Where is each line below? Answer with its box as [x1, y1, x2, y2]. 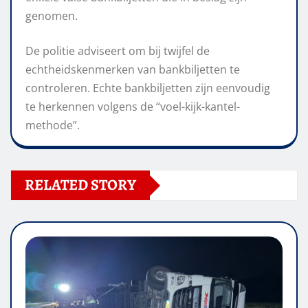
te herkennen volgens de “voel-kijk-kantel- [25, 99, 240, 115]
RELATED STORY [25, 175, 136, 196]
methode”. [25, 118, 80, 133]
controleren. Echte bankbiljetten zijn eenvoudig [25, 80, 270, 96]
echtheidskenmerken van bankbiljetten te [25, 62, 240, 78]
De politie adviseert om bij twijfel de [25, 43, 210, 59]
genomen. [25, 8, 78, 24]
